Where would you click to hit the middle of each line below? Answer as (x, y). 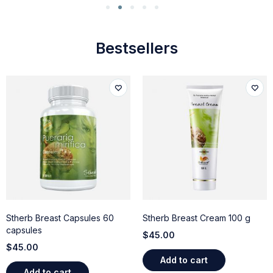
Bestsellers (136, 48)
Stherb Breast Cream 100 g (197, 218)
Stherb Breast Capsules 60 (60, 218)
